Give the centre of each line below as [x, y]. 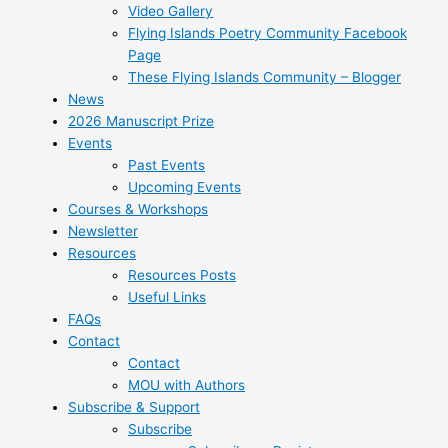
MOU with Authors [186, 384]
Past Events [166, 164]
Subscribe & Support [134, 406]
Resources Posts [182, 274]
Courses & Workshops [138, 208]
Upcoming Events [184, 186]
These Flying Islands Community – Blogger [264, 76]
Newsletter [103, 230]
